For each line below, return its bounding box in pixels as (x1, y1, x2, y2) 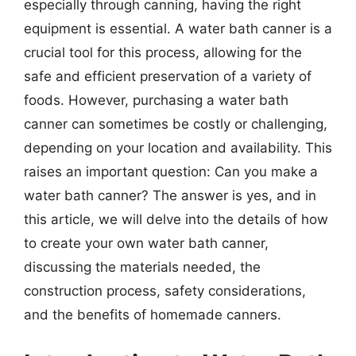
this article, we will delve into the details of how (24, 211, 328, 227)
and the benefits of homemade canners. (24, 306, 281, 323)
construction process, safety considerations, (24, 282, 306, 299)
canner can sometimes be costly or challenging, (24, 115, 327, 132)
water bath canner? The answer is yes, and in (24, 187, 316, 203)
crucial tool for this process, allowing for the (24, 44, 302, 60)
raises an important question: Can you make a (24, 163, 318, 180)
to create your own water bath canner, (24, 234, 269, 251)
